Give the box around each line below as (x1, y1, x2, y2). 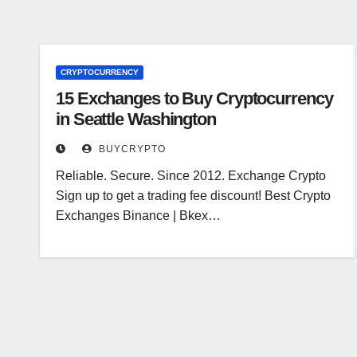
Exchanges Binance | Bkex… (56, 209, 221, 223)
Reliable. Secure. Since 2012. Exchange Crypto (56, 169, 326, 183)
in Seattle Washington (56, 109, 216, 130)
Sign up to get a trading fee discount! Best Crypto (56, 189, 331, 203)
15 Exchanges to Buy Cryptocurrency (56, 88, 333, 109)
